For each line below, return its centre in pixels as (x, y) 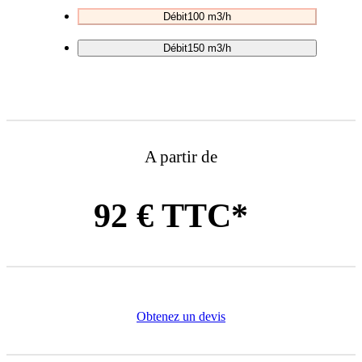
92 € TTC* (170, 215)
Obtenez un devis (181, 317)
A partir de (181, 156)
